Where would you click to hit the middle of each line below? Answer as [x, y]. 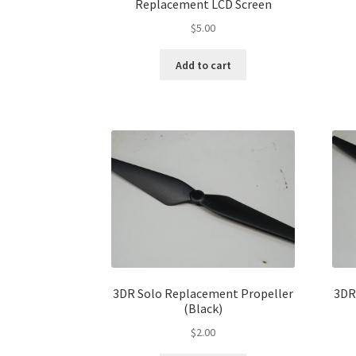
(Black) [203, 308]
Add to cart [203, 65]
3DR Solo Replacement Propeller [203, 293]
